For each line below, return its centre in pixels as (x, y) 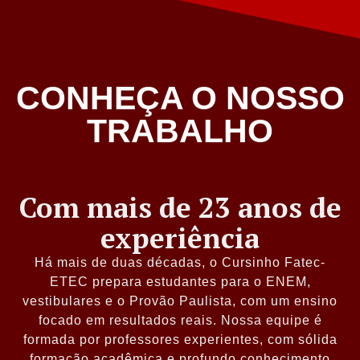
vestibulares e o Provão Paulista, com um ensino (180, 301)
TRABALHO (180, 131)
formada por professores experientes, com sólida (180, 340)
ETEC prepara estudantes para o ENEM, (180, 282)
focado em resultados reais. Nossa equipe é (180, 321)
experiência (180, 238)
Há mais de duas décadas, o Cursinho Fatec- (180, 263)
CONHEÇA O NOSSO (180, 98)
